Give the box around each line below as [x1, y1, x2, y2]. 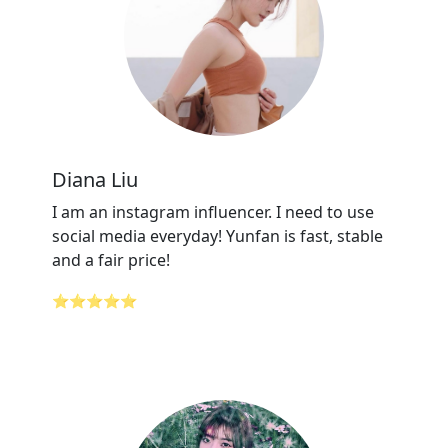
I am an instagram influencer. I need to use [52, 201, 374, 223]
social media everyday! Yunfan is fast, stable [52, 225, 383, 247]
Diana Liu [52, 166, 138, 193]
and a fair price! [52, 249, 170, 271]
